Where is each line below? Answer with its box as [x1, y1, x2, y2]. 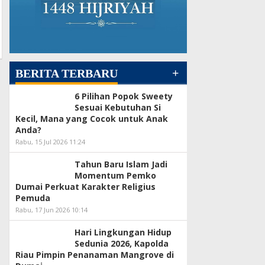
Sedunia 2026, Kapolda [75, 238, 169, 250]
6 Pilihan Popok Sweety [75, 91, 173, 102]
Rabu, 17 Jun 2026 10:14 [15, 205, 88, 215]
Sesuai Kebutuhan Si [75, 102, 161, 114]
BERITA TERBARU [15, 67, 118, 80]
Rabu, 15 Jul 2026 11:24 [15, 137, 85, 147]
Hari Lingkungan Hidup [75, 227, 172, 238]
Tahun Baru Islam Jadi [75, 159, 167, 170]
